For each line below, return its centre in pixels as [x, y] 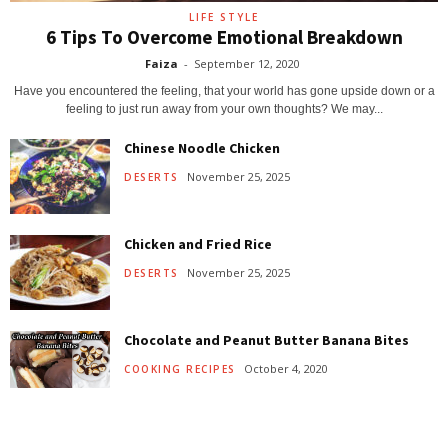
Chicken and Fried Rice [198, 244]
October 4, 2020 [285, 368]
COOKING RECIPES [180, 369]
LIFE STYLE [224, 17]
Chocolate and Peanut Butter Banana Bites [266, 340]
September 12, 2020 [247, 64]
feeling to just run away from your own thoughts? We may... [224, 109]
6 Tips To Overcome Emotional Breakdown [224, 37]
